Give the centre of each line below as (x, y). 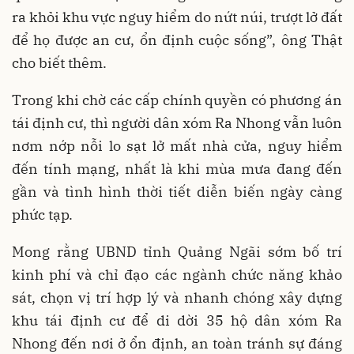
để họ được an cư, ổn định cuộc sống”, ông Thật (177, 40)
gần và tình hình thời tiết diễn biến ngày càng (177, 191)
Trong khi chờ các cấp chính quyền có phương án (177, 100)
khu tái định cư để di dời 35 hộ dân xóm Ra (177, 320)
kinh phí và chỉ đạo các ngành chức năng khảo (177, 274)
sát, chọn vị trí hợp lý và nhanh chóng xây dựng (177, 297)
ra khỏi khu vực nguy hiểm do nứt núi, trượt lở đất (177, 17)
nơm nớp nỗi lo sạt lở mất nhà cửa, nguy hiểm (177, 145)
